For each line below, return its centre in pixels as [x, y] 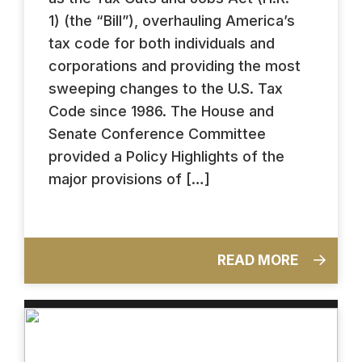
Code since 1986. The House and [161, 111]
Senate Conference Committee [157, 133]
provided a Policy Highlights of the [166, 156]
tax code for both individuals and [162, 43]
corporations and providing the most [175, 65]
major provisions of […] [129, 179]
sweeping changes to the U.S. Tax [166, 88]
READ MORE [259, 260]
